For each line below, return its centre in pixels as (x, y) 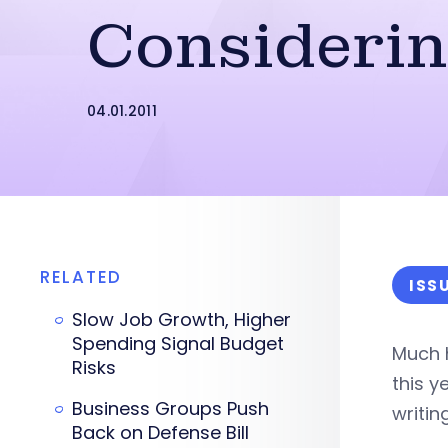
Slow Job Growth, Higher (181, 319)
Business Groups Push (170, 408)
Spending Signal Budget (178, 343)
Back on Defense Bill (160, 432)
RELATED (81, 277)
